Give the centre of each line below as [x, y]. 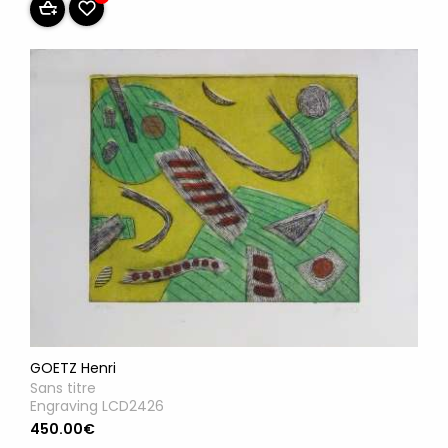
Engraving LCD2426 [97, 406]
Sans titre [63, 388]
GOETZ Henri [73, 368]
